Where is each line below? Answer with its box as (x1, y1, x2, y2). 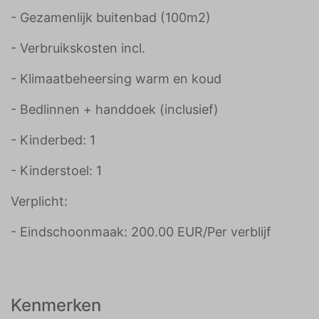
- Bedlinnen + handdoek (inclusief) (11, 102, 219, 117)
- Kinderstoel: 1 (11, 163, 102, 178)
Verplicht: (11, 194, 68, 209)
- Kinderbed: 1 (11, 132, 95, 147)
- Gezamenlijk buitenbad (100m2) (11, 10, 211, 25)
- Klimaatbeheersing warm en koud (11, 71, 221, 86)
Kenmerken (11, 295, 101, 315)
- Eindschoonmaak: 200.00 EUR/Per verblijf (11, 224, 271, 239)
